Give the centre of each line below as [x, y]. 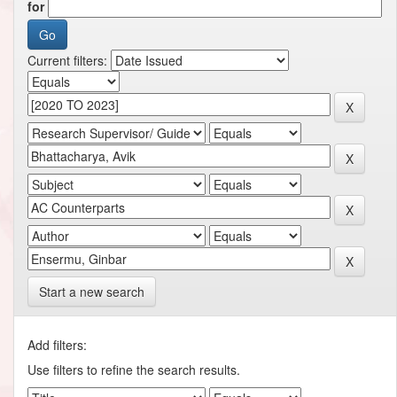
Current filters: [67, 60]
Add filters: [57, 344]
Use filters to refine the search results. [134, 369]
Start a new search [92, 291]
